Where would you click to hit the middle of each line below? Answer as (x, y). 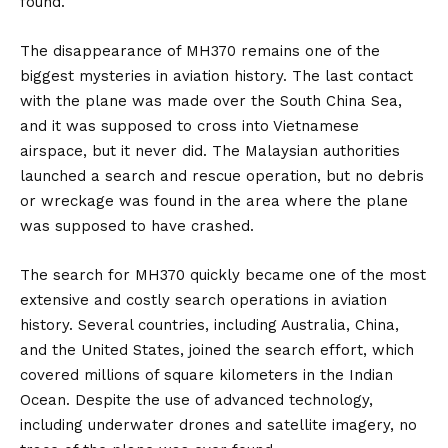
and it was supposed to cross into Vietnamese (189, 126)
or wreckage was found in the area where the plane (214, 201)
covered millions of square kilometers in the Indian (206, 375)
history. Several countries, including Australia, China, (209, 325)
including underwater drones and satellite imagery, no (218, 425)
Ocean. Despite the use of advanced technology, (196, 400)
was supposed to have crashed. (137, 226)
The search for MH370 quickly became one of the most (223, 275)
